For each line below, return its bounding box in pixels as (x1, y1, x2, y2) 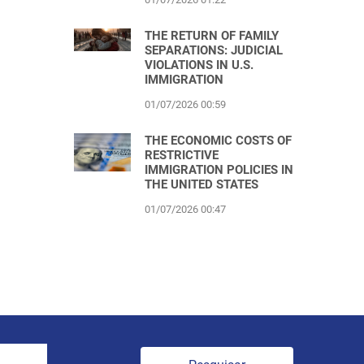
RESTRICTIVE (145, 148, 219, 162)
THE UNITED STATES (145, 177, 258, 192)
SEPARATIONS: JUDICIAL (145, 43, 283, 58)
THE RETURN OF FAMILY (145, 28, 279, 43)
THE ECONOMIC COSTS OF (145, 133, 292, 148)
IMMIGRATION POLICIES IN (145, 162, 293, 177)
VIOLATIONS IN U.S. (145, 58, 253, 72)
